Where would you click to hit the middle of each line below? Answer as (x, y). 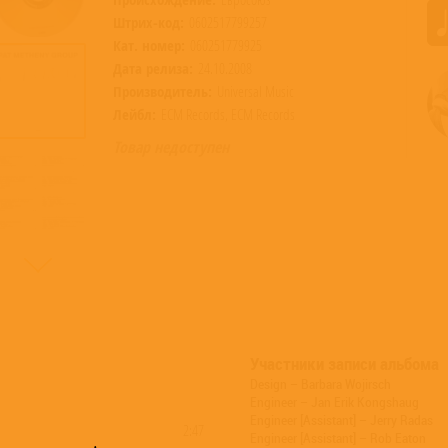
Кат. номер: (149, 45)
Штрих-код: (148, 22)
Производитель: (162, 91)
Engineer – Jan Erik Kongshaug (334, 402)
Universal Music (255, 91)
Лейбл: (134, 114)
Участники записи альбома (344, 363)
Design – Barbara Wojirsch (320, 384)
